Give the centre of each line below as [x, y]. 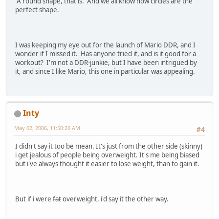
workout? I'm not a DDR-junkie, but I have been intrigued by [106, 62]
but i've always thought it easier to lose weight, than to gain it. [107, 164]
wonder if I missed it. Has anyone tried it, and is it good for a [106, 54]
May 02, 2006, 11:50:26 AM [47, 128]
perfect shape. [37, 10]
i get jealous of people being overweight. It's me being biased [107, 155]
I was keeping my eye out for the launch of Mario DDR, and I [105, 45]
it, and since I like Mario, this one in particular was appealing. [105, 71]
